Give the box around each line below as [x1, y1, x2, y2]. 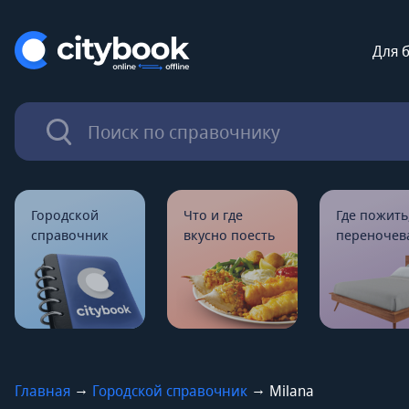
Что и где [184, 205, 243, 224]
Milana [266, 381, 314, 401]
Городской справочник [92, 381, 247, 401]
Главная [15, 381, 70, 401]
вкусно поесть [184, 225, 275, 244]
